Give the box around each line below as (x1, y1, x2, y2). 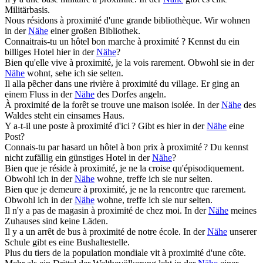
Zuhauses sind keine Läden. (5, 216, 108, 227)
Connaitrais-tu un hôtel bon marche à (5, 36, 144, 47)
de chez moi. (133, 205, 182, 216)
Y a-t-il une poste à (5, 121, 77, 131)
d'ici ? (112, 121, 136, 131)
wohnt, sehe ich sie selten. (25, 68, 123, 79)
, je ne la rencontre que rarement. (125, 184, 246, 195)
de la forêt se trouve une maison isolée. (49, 100, 195, 110)
